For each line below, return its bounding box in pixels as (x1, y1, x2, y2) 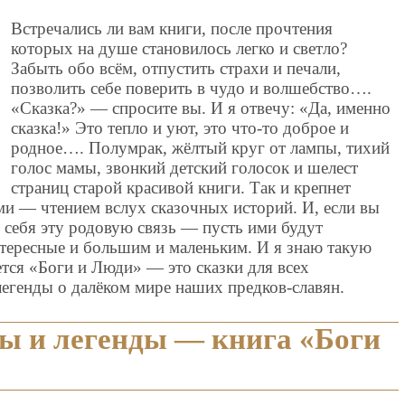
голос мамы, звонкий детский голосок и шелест (11, 158, 359, 178)
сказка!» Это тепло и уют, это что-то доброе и (11, 118, 350, 138)
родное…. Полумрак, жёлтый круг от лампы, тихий (11, 138, 391, 158)
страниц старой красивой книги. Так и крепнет (11, 178, 352, 198)
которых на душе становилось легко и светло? (11, 39, 348, 59)
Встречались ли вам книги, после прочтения (11, 19, 334, 39)
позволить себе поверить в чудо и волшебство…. (11, 79, 372, 99)
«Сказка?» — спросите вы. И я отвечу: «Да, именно (11, 99, 391, 118)
